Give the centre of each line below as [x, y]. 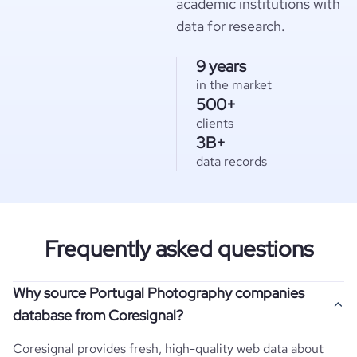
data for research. [231, 26]
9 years [221, 66]
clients [215, 123]
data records [231, 161]
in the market [234, 85]
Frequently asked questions [178, 249]
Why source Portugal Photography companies [159, 293]
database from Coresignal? [98, 315]
